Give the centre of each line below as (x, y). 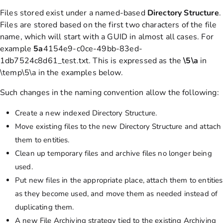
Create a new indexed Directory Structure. (86, 113)
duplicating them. (45, 207)
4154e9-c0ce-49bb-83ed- (93, 49)
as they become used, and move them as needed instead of (116, 194)
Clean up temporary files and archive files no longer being (113, 154)
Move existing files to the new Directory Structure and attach (118, 127)
